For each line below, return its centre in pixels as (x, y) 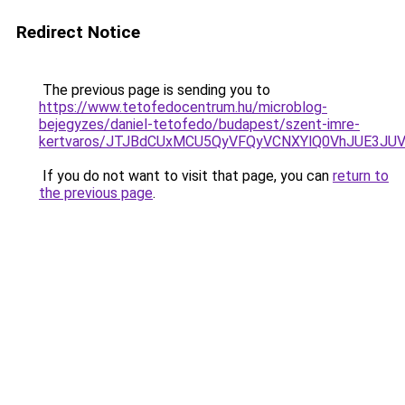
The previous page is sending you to (155, 90)
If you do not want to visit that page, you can (186, 176)
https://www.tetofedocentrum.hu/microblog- (183, 107)
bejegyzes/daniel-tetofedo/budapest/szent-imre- (199, 124)
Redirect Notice (78, 32)
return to (361, 176)
